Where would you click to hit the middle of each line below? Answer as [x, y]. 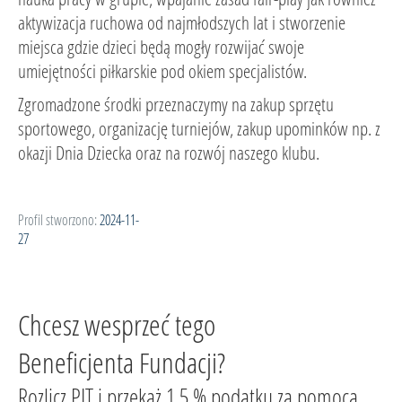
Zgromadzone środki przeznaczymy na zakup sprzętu [176, 104]
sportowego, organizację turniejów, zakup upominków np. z [199, 128]
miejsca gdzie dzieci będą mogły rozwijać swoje [161, 47]
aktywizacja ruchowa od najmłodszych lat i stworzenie [182, 22]
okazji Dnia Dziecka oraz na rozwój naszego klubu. [169, 153]
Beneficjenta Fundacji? [122, 363]
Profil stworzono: [57, 219]
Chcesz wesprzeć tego [117, 325]
